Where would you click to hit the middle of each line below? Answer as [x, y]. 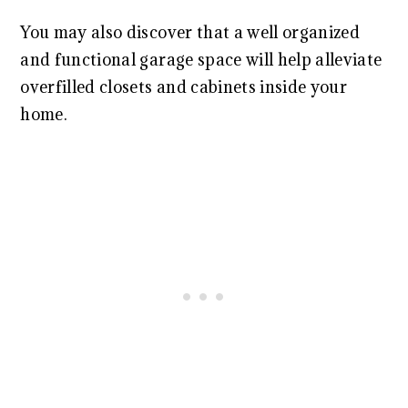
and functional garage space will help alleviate [201, 60]
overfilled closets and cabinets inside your [184, 87]
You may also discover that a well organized [190, 32]
